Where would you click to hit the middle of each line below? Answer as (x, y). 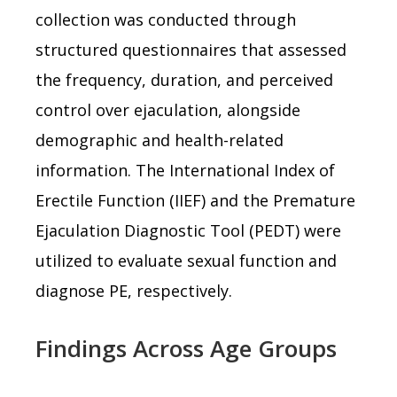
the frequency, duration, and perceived (184, 79)
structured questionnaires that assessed (191, 49)
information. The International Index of (185, 170)
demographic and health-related (160, 140)
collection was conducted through (166, 19)
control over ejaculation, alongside (168, 109)
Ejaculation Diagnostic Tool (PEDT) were (188, 230)
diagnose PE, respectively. (134, 290)
